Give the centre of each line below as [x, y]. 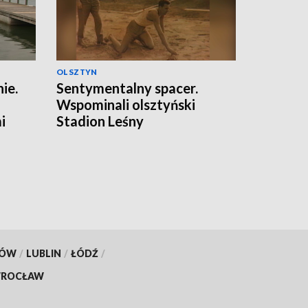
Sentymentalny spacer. [127, 88]
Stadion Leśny [100, 121]
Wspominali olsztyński [126, 105]
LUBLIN [43, 253]
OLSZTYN [77, 72]
